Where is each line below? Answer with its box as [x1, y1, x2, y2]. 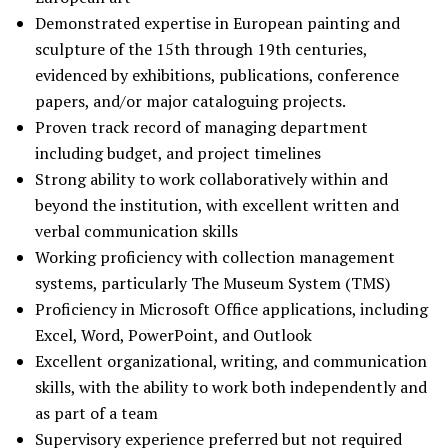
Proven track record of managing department [35, 116, 368, 138]
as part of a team [35, 402, 158, 424]
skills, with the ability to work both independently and [35, 376, 427, 398]
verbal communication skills [35, 220, 238, 242]
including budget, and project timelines [35, 142, 321, 164]
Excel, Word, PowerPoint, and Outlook [35, 324, 312, 346]
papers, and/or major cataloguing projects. [35, 90, 346, 112]
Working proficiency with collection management [35, 246, 395, 268]
